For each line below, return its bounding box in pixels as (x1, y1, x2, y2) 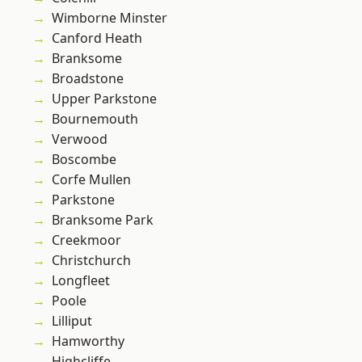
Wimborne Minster (52, 9, 167, 27)
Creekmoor (52, 231, 121, 250)
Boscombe (52, 150, 116, 169)
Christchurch (52, 251, 131, 270)
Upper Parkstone (52, 90, 157, 108)
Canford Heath (52, 29, 142, 48)
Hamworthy (52, 332, 124, 351)
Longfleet (52, 271, 110, 290)
